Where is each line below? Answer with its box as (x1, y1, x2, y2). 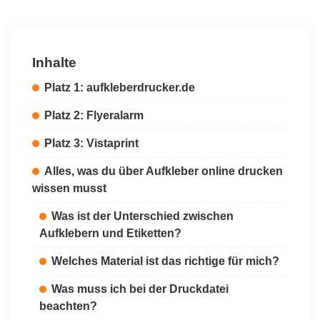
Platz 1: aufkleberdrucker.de (44, 81, 195, 94)
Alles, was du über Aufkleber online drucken (44, 165, 283, 177)
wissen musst (32, 182, 106, 194)
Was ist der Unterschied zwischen (51, 210, 234, 222)
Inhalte (32, 55, 76, 70)
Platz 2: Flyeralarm (44, 109, 144, 121)
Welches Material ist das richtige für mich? (51, 255, 279, 267)
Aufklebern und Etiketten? (39, 227, 181, 239)
